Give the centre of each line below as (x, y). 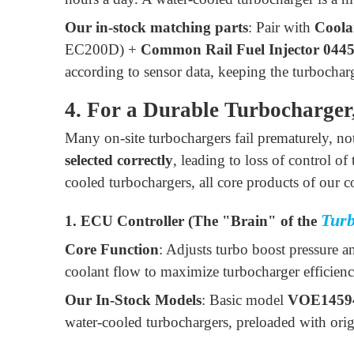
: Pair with (281, 28)
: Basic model (245, 300)
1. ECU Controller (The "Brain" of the (193, 221)
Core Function (112, 250)
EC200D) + (103, 50)
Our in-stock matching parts (156, 28)
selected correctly (119, 160)
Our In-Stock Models (133, 300)
